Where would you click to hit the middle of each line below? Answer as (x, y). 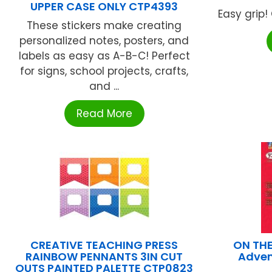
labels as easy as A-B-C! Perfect (104, 56)
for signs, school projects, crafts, (104, 71)
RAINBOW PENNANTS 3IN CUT (104, 257)
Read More (104, 114)
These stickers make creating (104, 26)
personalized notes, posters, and (104, 41)
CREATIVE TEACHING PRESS (104, 245)
